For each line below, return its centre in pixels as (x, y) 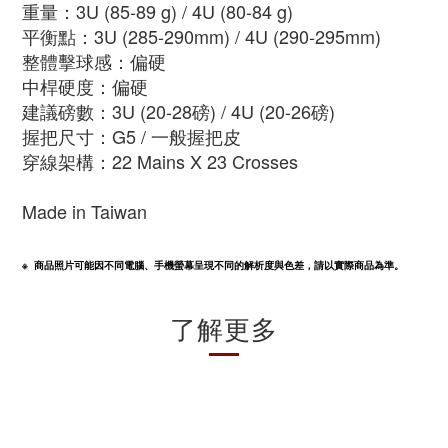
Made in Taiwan (84, 211)
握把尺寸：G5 (79, 136)
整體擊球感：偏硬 (94, 61)
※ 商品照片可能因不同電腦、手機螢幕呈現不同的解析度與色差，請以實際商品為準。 (213, 265)
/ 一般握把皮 (191, 136)
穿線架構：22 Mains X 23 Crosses (160, 161)
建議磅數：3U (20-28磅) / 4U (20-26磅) (178, 111)
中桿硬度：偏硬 (85, 86)
